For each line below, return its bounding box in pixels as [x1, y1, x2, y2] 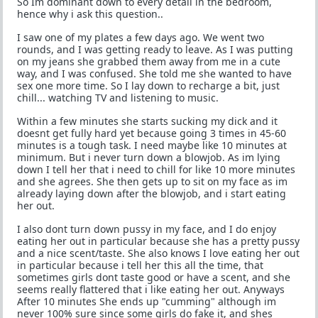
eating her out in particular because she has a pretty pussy [17, 234, 300, 248]
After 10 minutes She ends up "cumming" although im [17, 295, 276, 308]
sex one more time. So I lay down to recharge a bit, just [17, 79, 280, 92]
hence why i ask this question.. [17, 7, 163, 21]
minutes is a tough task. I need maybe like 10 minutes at [17, 138, 287, 152]
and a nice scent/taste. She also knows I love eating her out [17, 246, 300, 260]
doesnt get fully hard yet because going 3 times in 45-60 [17, 126, 286, 140]
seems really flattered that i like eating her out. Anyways [17, 283, 285, 296]
